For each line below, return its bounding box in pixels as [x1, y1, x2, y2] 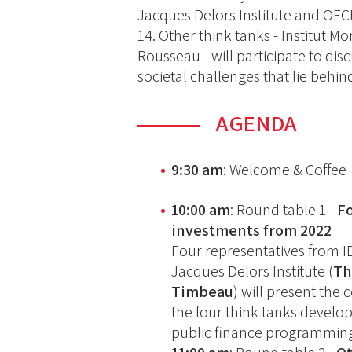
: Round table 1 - [230, 200, 338, 221]
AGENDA [216, 108, 298, 138]
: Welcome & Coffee [223, 159, 347, 181]
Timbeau [171, 281, 234, 302]
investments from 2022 [171, 220, 332, 241]
